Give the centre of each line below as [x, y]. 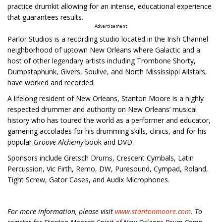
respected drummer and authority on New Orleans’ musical [102, 109]
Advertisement [111, 26]
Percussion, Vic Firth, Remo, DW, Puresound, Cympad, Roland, [108, 169]
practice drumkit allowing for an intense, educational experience [110, 6]
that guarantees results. [45, 17]
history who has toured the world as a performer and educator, [109, 120]
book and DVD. [109, 142]
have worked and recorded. [51, 83]
